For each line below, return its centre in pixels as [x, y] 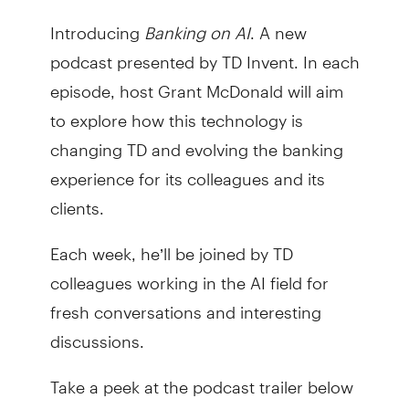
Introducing [97, 25]
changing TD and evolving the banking [196, 142]
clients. [77, 200]
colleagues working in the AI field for [189, 275]
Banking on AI [197, 25]
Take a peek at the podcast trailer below [201, 379]
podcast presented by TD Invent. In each [204, 54]
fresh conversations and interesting [185, 304]
